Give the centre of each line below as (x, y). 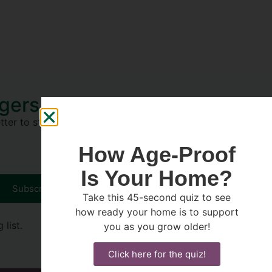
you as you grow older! (157, 226)
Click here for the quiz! (157, 254)
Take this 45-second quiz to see (157, 197)
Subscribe (34, 188)
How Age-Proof (157, 154)
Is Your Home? (157, 178)
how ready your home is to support (157, 212)
